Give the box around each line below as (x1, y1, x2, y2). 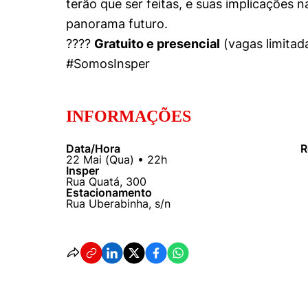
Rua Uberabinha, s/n (66, 196, 170, 210)
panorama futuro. (66, 16, 168, 31)
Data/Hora (66, 141, 120, 155)
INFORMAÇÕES (66, 107, 191, 125)
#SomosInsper (66, 56, 150, 71)
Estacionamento (66, 185, 152, 199)
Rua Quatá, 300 (66, 174, 146, 188)
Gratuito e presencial (94, 36, 220, 51)
